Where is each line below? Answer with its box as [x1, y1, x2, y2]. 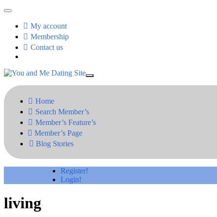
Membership [31, 32, 69, 41]
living [4, 194, 41, 212]
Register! [60, 167, 88, 175]
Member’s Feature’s [35, 118, 96, 126]
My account [31, 22, 67, 30]
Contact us [31, 43, 63, 51]
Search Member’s [35, 108, 89, 116]
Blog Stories [36, 139, 74, 148]
